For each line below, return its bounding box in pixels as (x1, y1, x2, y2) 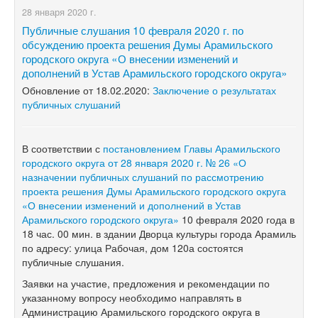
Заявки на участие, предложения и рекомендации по (22, 275, 270, 290)
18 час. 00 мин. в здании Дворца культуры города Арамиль (22, 226, 296, 241)
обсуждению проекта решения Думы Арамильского (22, 35, 273, 52)
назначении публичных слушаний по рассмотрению (22, 169, 264, 184)
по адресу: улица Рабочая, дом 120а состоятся (22, 240, 243, 255)
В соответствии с (22, 141, 103, 155)
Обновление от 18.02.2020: (22, 82, 153, 97)
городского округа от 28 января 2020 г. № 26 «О (22, 155, 246, 170)
